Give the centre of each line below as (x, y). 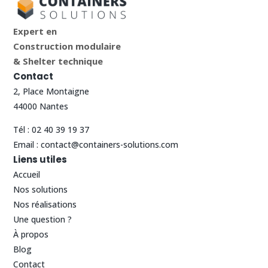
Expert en (35, 31)
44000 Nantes (41, 106)
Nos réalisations (45, 204)
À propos (31, 234)
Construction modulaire (67, 46)
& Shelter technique (58, 61)
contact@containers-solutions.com (110, 144)
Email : (27, 144)
